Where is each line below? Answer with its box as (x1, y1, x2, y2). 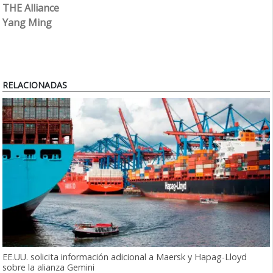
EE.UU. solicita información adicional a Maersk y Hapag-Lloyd (2, 251, 247, 263)
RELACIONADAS (2, 79, 68, 91)
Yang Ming (2, 15, 52, 29)
